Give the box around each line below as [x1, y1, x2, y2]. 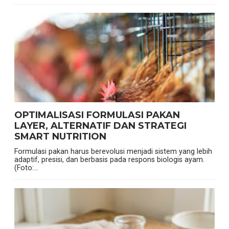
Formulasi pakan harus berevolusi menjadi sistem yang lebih [14, 147, 212, 156]
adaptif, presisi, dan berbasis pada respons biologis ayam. [14, 155, 204, 164]
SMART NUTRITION [14, 131, 106, 143]
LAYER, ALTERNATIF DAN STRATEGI [14, 120, 187, 132]
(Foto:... [14, 164, 38, 172]
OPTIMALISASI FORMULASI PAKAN [14, 109, 180, 121]
